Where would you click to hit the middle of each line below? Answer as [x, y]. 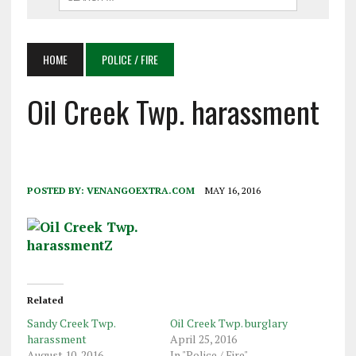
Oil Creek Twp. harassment [173, 111]
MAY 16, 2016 [232, 190]
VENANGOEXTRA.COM [140, 190]
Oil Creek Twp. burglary [228, 323]
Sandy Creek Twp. [71, 323]
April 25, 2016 [203, 339]
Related [45, 300]
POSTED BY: [56, 190]
